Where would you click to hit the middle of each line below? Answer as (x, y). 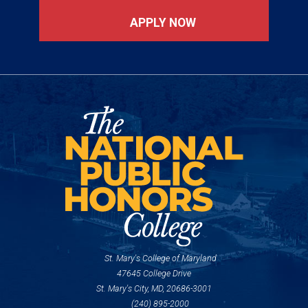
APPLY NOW (161, 23)
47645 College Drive (154, 273)
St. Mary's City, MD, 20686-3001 (154, 288)
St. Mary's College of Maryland (159, 258)
